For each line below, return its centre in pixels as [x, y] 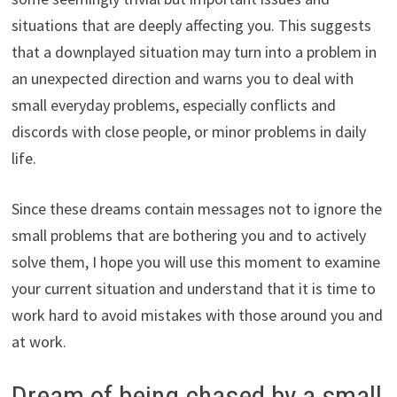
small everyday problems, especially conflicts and [173, 105]
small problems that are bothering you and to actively [188, 236]
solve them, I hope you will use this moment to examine [195, 262]
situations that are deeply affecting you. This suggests [191, 26]
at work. [39, 342]
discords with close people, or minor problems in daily [188, 132]
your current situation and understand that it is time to [193, 289]
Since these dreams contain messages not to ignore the [196, 209]
